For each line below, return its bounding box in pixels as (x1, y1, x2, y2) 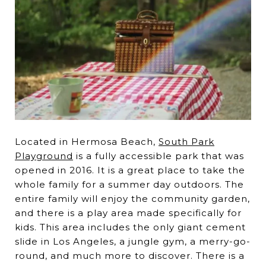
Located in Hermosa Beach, (15, 136, 159, 148)
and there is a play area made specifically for (15, 207, 242, 219)
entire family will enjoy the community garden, (15, 193, 250, 205)
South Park (159, 136, 214, 148)
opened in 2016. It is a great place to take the (15, 164, 245, 176)
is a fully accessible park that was (73, 150, 244, 162)
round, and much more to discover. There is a (15, 250, 245, 262)
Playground (15, 150, 73, 162)
